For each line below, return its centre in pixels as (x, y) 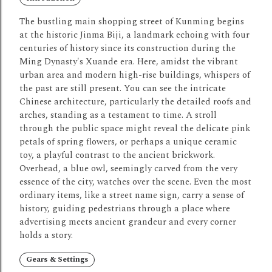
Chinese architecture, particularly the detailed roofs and (135, 102)
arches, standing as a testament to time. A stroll (118, 115)
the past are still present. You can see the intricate (123, 89)
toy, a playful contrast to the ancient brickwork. (117, 155)
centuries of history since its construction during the (127, 49)
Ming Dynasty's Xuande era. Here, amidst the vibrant (129, 62)
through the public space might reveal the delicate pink (135, 129)
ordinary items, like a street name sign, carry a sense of (132, 195)
